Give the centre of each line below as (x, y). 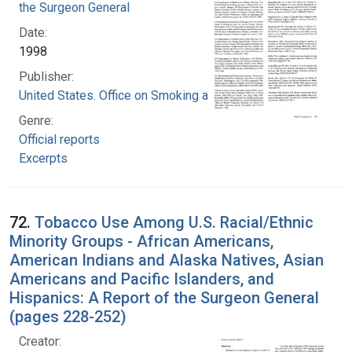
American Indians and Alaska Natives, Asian (167, 260)
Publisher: (46, 76)
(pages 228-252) (68, 316)
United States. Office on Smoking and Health (139, 95)
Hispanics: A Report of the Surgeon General (164, 297)
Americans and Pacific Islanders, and (142, 279)
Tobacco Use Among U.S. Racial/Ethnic (174, 222)
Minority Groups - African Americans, (141, 241)
